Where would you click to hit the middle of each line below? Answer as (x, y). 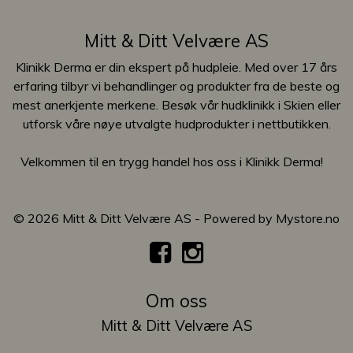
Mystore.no (308, 218)
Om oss (176, 300)
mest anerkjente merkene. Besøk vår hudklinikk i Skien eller (176, 104)
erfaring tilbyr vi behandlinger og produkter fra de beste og (176, 85)
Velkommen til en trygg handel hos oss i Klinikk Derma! (176, 161)
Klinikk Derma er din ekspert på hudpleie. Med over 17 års (176, 67)
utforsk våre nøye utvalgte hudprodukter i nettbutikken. (176, 123)
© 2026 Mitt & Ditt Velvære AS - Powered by (145, 218)
